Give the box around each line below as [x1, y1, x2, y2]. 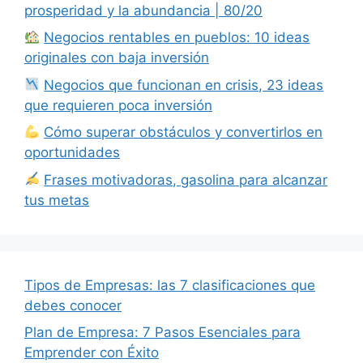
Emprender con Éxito [24, 344, 159, 361]
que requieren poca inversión [24, 96, 212, 113]
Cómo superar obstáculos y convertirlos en [44, 124, 323, 141]
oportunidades [24, 144, 120, 161]
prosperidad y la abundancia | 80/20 [24, 2, 263, 19]
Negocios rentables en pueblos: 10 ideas [44, 29, 310, 46]
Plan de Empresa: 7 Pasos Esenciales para [24, 324, 301, 341]
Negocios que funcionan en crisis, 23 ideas [44, 76, 324, 93]
